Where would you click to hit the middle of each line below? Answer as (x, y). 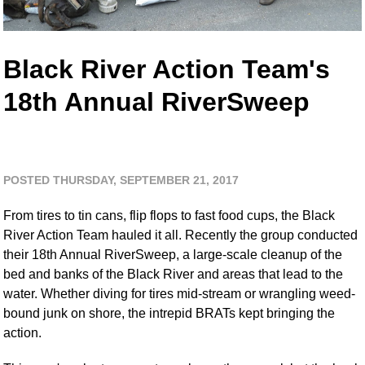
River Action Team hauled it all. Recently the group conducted (181, 235)
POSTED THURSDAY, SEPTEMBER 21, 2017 (121, 180)
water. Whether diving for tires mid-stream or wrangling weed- (180, 293)
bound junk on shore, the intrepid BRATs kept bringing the (169, 313)
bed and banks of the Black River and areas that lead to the (174, 274)
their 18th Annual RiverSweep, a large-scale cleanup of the (173, 254)
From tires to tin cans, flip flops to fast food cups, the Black (169, 215)
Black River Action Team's (167, 69)
